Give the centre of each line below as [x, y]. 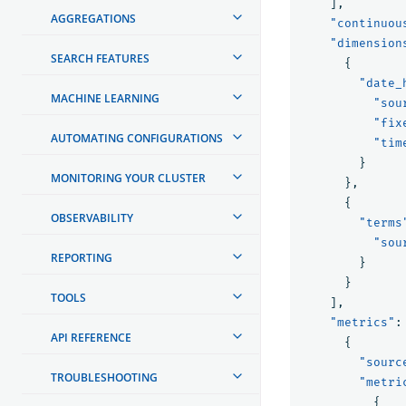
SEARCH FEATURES [100, 58]
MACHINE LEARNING [105, 98]
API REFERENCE [91, 337]
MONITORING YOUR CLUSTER [128, 178]
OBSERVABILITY [92, 217]
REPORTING [82, 257]
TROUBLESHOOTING [104, 377]
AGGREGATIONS [93, 18]
